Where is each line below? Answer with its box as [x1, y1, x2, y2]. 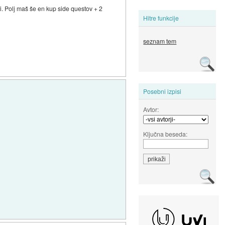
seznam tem [143, 37, 177, 46]
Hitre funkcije [143, 14, 179, 23]
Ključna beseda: [143, 129, 188, 138]
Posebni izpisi [143, 86, 182, 95]
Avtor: [143, 104, 159, 114]
